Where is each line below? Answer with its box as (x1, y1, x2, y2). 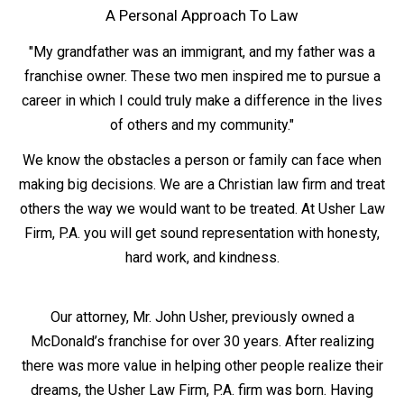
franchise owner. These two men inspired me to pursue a (23, 67, 381, 85)
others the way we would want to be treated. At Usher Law (19, 199, 385, 217)
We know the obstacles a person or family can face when (23, 151, 381, 169)
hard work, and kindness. (124, 248, 280, 266)
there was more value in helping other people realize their (21, 356, 383, 374)
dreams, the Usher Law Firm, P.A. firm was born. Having (31, 381, 373, 399)
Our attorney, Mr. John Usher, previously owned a (50, 308, 354, 326)
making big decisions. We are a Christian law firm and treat (19, 175, 385, 193)
